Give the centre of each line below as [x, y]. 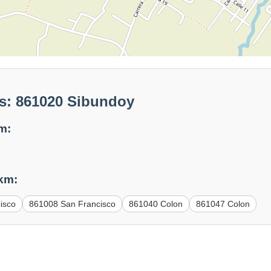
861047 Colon [223, 204]
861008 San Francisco [73, 204]
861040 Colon [156, 204]
